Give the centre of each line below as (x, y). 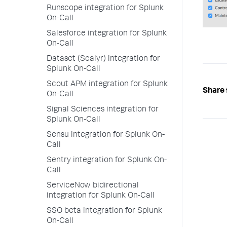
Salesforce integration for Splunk (107, 34)
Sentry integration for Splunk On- (107, 161)
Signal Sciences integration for (103, 110)
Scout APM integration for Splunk (107, 85)
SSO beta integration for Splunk (104, 211)
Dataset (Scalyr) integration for (103, 59)
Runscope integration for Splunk (105, 9)
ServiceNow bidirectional (93, 186)
